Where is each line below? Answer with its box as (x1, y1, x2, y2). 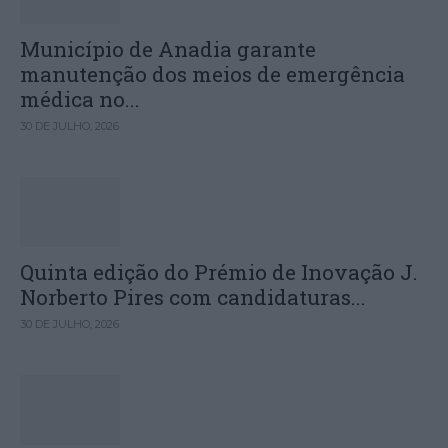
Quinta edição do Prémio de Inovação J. (20, 258, 418, 287)
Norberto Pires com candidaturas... (20, 283, 366, 312)
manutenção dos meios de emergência (20, 60, 405, 89)
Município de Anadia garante (20, 35, 316, 64)
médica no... (20, 85, 140, 114)
